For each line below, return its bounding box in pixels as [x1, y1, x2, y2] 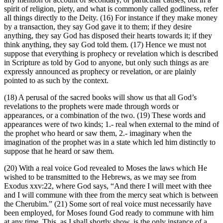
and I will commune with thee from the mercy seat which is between [4, 191, 218, 200]
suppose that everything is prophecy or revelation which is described [4, 49, 218, 58]
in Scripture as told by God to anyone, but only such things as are [4, 58, 209, 67]
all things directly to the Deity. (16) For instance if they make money [4, 13, 218, 22]
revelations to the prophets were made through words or [4, 102, 179, 111]
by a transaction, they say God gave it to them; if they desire [4, 22, 192, 31]
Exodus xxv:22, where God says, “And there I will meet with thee [4, 182, 212, 191]
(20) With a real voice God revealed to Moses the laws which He [4, 164, 207, 173]
